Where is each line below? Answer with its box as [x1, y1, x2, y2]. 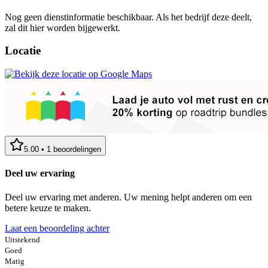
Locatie [5, 44, 41, 57]
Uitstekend [5, 234, 40, 244]
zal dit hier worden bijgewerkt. [5, 22, 120, 33]
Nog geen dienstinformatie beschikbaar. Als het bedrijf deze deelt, [5, 11, 252, 22]
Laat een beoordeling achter [5, 223, 109, 233]
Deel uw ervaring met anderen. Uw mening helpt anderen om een [5, 191, 252, 202]
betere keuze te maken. [5, 202, 91, 213]
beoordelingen [53, 145, 101, 154]
